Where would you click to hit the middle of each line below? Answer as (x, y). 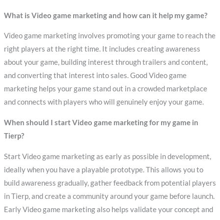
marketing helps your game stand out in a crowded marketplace (105, 89)
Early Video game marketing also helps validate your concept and (108, 209)
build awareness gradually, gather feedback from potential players (110, 183)
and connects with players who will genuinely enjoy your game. (104, 102)
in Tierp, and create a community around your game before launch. (109, 196)
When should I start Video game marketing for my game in (101, 123)
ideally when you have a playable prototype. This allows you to (103, 169)
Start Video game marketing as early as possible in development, (107, 156)
